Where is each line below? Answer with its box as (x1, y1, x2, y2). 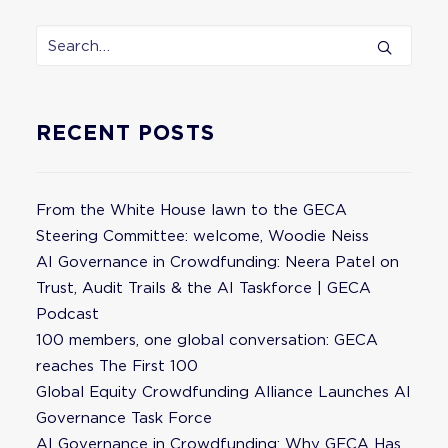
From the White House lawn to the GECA (36, 201, 347, 219)
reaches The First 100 (36, 357, 198, 375)
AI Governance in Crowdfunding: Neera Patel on (36, 253, 399, 271)
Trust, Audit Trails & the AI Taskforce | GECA (36, 279, 371, 297)
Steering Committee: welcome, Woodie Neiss (36, 227, 369, 245)
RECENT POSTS (36, 120, 215, 145)
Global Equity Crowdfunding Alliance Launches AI (36, 383, 411, 401)
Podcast (36, 305, 99, 323)
